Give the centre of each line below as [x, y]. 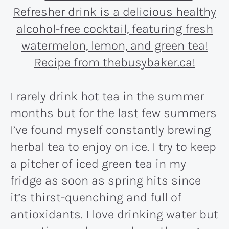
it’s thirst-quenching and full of [96, 197]
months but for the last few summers [113, 113]
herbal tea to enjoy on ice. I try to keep [113, 146]
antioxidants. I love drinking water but [114, 214]
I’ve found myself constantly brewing [110, 130]
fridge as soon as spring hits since [106, 180]
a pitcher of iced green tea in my [98, 163]
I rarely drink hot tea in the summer [107, 96]
